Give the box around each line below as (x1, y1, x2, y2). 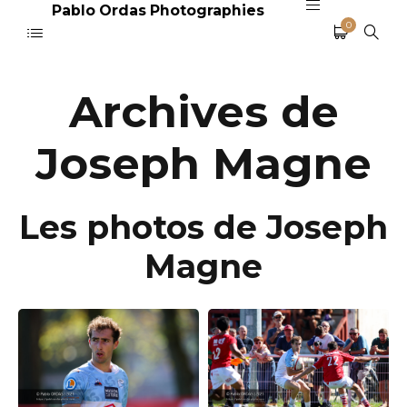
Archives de (68, 85, 339, 138)
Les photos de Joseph (19, 207, 388, 247)
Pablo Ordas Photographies (52, 2, 264, 19)
